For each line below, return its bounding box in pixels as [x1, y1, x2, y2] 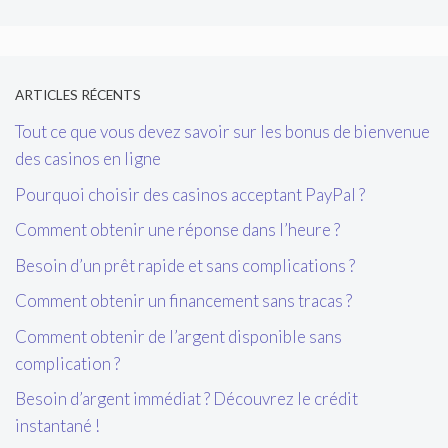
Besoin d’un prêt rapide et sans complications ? [15, 254, 355, 276]
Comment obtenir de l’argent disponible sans [15, 325, 342, 347]
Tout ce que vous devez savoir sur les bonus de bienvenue [15, 121, 430, 143]
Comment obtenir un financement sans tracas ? [15, 290, 352, 312]
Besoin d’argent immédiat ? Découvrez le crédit [15, 388, 358, 410]
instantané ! [15, 415, 100, 437]
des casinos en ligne [15, 148, 161, 170]
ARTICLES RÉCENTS [15, 86, 141, 103]
